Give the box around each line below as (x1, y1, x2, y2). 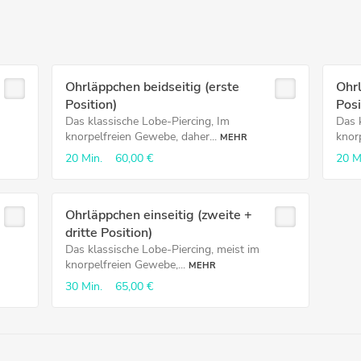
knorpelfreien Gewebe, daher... (64, 129, 217, 144)
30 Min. (64, 279, 102, 294)
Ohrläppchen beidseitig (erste (64, 78, 239, 96)
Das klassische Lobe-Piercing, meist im (64, 242, 259, 257)
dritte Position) (64, 224, 152, 242)
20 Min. (64, 151, 102, 166)
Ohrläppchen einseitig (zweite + (64, 206, 252, 224)
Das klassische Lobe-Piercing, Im (64, 114, 230, 129)
